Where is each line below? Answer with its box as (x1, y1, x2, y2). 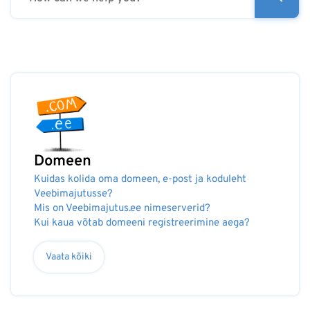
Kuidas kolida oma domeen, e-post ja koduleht (34, 173, 246, 186)
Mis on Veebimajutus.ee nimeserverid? (34, 202, 210, 215)
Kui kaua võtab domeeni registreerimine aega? (34, 217, 250, 230)
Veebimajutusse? (34, 188, 113, 201)
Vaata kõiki (46, 251, 92, 263)
